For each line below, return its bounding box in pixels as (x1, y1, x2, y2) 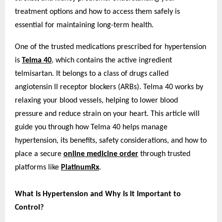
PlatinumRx (61, 163, 99, 171)
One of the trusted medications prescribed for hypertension (15, 43, 206, 51)
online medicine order (63, 150, 138, 158)
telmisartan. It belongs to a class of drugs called (15, 69, 168, 78)
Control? (15, 203, 44, 212)
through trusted (138, 150, 190, 158)
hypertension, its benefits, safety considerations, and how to (15, 136, 207, 145)
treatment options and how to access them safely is (15, 7, 180, 16)
